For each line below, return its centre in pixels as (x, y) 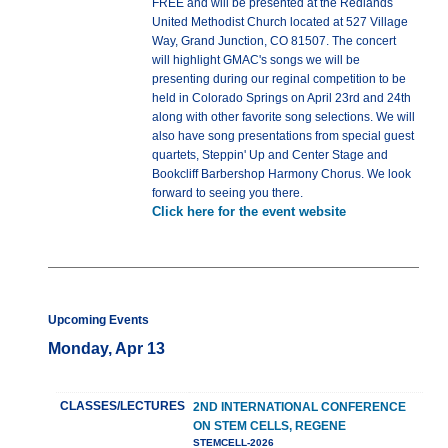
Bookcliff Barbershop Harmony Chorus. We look (281, 174)
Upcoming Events (98, 320)
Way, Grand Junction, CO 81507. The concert (274, 41)
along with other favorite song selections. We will (283, 117)
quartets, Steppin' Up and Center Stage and (270, 155)
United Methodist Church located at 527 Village (280, 22)
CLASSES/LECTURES (122, 406)
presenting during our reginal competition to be (279, 79)
